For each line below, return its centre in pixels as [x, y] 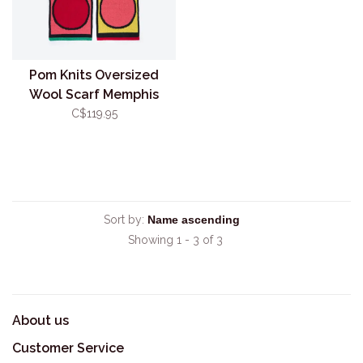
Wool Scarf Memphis [94, 94]
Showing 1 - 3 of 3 [175, 240]
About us [41, 320]
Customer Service [68, 348]
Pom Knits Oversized [94, 75]
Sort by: [124, 220]
